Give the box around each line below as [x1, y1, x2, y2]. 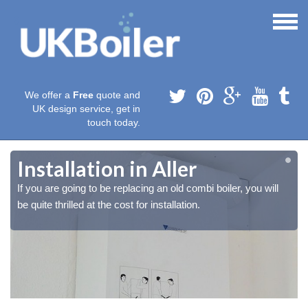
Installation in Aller [17, 156, 197, 181]
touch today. [87, 117, 140, 129]
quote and [93, 89, 140, 101]
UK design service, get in [32, 103, 140, 115]
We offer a [25, 89, 73, 101]
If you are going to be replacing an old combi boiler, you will [17, 182, 278, 195]
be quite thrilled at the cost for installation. [17, 199, 200, 211]
